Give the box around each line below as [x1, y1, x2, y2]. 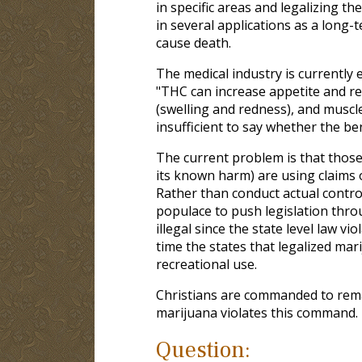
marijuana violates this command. [155, 303, 358, 322]
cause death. [155, 33, 231, 52]
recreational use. [155, 255, 257, 273]
